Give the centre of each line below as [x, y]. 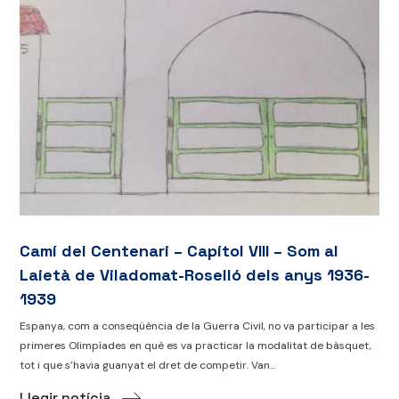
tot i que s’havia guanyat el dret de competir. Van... [148, 366]
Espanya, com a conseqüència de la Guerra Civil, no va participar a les [198, 326]
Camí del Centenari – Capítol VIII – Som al [179, 251]
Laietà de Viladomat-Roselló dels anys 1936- [195, 275]
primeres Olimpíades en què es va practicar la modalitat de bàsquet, [196, 346]
